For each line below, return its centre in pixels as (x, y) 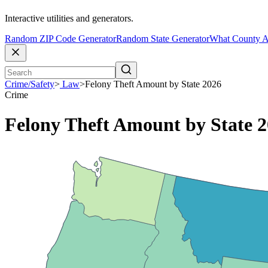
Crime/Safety (30, 84)
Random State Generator (163, 39)
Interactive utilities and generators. (69, 19)
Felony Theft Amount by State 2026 (153, 84)
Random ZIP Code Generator (60, 39)
